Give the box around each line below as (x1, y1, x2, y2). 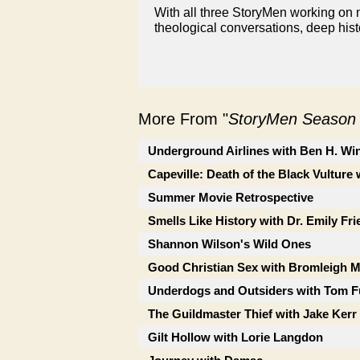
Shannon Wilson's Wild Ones (148, 237, 311, 251)
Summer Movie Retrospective (148, 190, 313, 204)
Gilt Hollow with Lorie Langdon (148, 330, 323, 344)
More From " (138, 110, 228, 128)
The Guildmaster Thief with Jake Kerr (148, 307, 357, 321)
